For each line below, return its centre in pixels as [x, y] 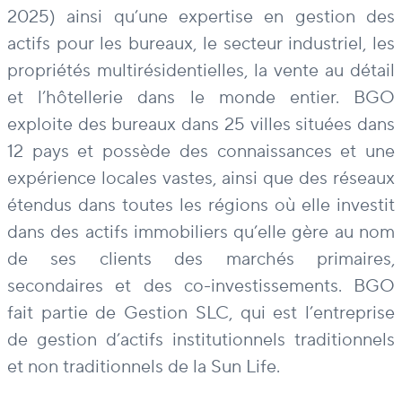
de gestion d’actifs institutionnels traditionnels [201, 341]
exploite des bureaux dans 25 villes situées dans [201, 125]
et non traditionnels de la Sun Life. [144, 367]
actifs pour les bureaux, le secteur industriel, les [201, 44]
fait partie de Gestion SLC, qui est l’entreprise [201, 314]
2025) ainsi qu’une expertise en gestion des [201, 17]
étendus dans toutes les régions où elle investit [201, 206]
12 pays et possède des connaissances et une [201, 152]
